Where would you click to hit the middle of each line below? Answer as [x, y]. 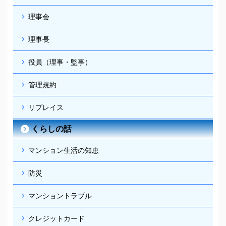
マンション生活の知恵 [64, 150]
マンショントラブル [60, 195]
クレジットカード [56, 218]
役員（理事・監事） [60, 62]
